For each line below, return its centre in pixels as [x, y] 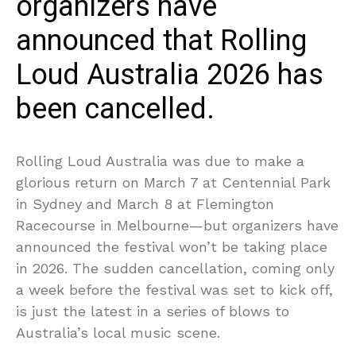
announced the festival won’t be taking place [172, 247]
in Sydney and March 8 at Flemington [145, 204]
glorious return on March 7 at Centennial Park [173, 183]
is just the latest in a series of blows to [153, 311]
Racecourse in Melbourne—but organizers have [177, 226]
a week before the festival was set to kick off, [174, 290]
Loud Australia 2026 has [170, 75]
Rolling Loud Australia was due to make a [160, 161]
